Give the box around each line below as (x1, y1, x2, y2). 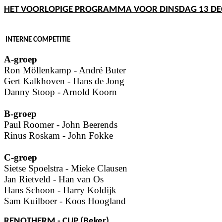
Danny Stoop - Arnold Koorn (4, 86, 117, 97)
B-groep (4, 108, 37, 119)
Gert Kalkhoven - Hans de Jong (4, 75, 124, 86)
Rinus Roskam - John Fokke (4, 130, 113, 141)
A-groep (4, 54, 37, 64)
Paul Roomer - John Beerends (4, 119, 117, 130)
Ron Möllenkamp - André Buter (4, 64, 126, 75)
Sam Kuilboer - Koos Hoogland (4, 195, 126, 206)
